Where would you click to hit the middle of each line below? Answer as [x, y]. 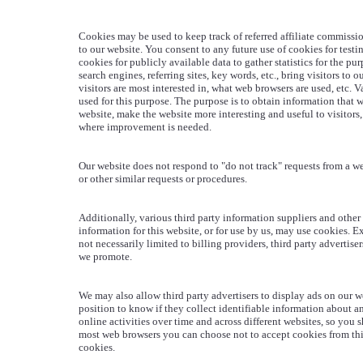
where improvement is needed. [145, 127]
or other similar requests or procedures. [162, 179]
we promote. [105, 256]
